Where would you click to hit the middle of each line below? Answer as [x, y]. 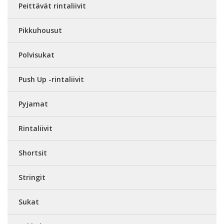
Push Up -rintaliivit [51, 79]
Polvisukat [36, 55]
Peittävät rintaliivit [52, 6]
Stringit [32, 177]
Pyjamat [33, 104]
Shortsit [33, 153]
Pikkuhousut [40, 30]
